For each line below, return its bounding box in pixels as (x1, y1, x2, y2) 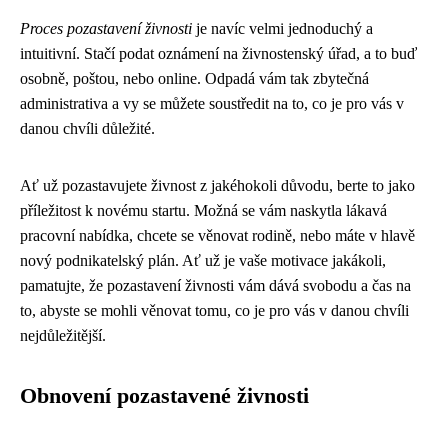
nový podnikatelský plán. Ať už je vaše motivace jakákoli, (20, 252, 386, 269)
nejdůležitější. (20, 327, 106, 344)
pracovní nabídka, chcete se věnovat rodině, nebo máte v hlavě (20, 227, 415, 244)
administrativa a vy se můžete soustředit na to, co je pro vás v (20, 95, 404, 112)
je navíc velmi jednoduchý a (192, 20, 373, 37)
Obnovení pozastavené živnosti (20, 384, 309, 408)
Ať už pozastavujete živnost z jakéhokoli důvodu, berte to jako (20, 177, 415, 194)
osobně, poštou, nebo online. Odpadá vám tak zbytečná (20, 70, 369, 87)
